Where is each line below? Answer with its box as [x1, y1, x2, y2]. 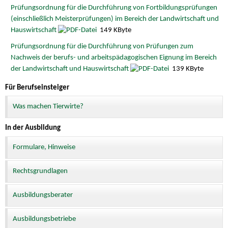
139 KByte [170, 65, 204, 73]
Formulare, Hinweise [13, 143, 75, 151]
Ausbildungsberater [13, 191, 73, 199]
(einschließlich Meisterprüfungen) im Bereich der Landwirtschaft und [10, 15, 219, 23]
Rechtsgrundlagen [13, 167, 68, 175]
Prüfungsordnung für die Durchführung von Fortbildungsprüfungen [10, 4, 217, 12]
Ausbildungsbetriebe [13, 215, 76, 223]
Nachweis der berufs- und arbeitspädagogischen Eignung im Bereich [10, 53, 217, 62]
